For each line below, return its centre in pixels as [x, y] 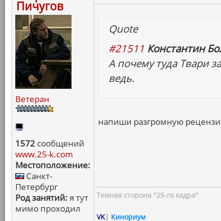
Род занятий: [41, 198]
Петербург [37, 187]
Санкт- [38, 176]
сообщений [60, 143]
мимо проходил [48, 208]
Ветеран [32, 99]
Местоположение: [53, 165]
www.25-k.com [44, 154]
